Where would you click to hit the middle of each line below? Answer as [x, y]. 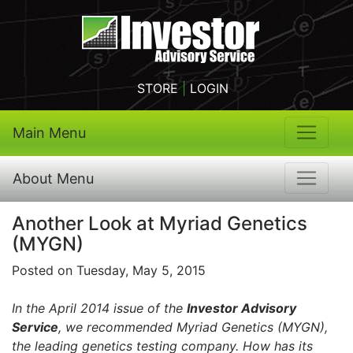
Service [35, 327]
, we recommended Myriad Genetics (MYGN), [193, 327]
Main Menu [49, 133]
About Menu [53, 178]
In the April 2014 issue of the [99, 308]
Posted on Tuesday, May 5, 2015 [109, 270]
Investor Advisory [242, 308]
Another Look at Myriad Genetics [160, 223]
